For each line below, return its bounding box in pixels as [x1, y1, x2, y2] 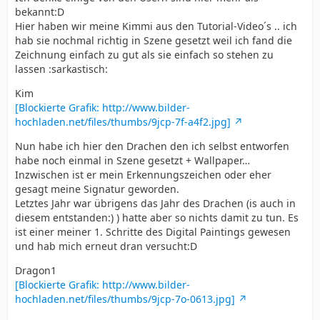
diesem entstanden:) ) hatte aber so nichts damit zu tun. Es [15, 210, 299, 224]
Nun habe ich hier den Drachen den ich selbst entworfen [15, 139, 289, 153]
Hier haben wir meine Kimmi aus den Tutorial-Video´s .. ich [15, 19, 297, 33]
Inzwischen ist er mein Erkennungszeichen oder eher [15, 167, 271, 181]
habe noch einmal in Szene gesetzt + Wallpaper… [15, 153, 250, 167]
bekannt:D [15, 4, 64, 19]
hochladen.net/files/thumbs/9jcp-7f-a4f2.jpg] [15, 114, 231, 129]
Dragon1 [15, 263, 56, 277]
